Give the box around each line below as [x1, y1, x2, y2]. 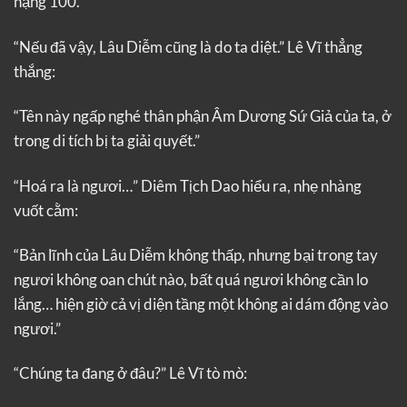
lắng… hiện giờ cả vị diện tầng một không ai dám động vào [14, 294, 388, 313]
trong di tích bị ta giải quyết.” [14, 131, 200, 151]
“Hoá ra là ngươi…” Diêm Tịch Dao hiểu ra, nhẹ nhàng [14, 175, 362, 195]
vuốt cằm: [14, 200, 78, 220]
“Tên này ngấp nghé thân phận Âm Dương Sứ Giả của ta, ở [14, 106, 392, 126]
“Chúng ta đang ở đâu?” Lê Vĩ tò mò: [14, 363, 247, 383]
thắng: [14, 61, 55, 81]
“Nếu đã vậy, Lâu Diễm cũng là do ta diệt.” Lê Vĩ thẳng [14, 36, 362, 56]
